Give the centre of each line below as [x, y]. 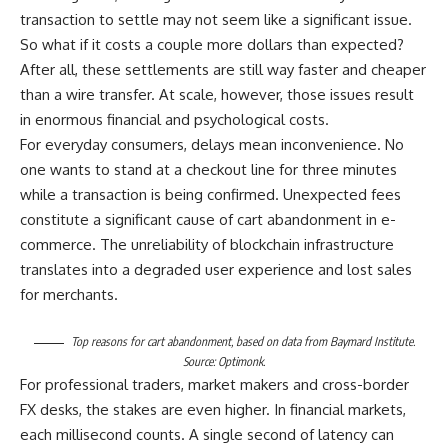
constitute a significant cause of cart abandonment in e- [208, 220]
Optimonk [240, 362]
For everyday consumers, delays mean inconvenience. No [212, 145]
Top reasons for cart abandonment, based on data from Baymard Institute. [242, 342]
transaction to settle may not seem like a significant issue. [216, 20]
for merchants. [69, 295]
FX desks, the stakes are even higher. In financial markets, [213, 410]
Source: [200, 362]
